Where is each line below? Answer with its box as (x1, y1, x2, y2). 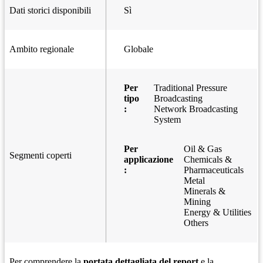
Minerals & (184, 186, 225, 196)
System (153, 114, 181, 124)
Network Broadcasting (153, 104, 238, 114)
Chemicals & (184, 154, 232, 164)
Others (184, 218, 208, 228)
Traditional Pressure (153, 83, 227, 93)
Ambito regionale (9, 44, 74, 54)
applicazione (124, 154, 173, 164)
